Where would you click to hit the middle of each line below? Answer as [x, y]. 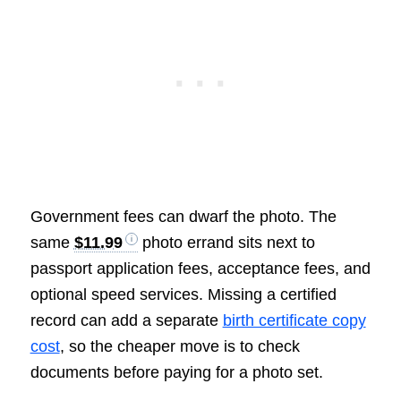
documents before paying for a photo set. [176, 373]
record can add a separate [126, 321]
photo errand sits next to [226, 243]
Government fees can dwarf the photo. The [183, 217]
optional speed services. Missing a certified [183, 295]
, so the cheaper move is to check [179, 347]
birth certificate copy [294, 321]
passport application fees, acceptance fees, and [200, 269]
